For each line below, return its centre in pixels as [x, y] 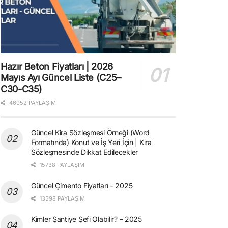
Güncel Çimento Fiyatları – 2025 [82, 185]
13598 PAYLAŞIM [62, 198]
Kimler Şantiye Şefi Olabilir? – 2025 [87, 219]
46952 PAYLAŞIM [32, 103]
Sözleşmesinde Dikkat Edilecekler [85, 152]
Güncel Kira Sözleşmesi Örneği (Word [91, 132]
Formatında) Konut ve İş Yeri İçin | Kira [91, 142]
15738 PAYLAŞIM [61, 165]
